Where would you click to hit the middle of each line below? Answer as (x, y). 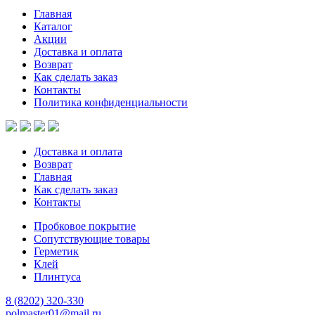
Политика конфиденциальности (111, 102)
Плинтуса (57, 276)
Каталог (53, 26)
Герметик (56, 251)
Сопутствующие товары (92, 238)
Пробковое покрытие (85, 226)
